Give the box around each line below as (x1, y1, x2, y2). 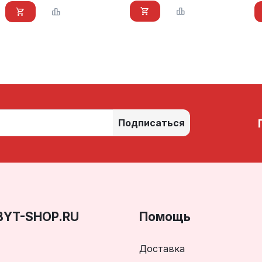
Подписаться (118, 116, 185, 129)
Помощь (139, 209, 191, 224)
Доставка (139, 242, 185, 254)
